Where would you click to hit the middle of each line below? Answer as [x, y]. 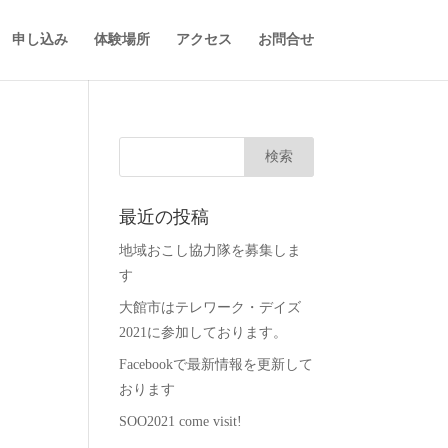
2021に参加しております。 [203, 332]
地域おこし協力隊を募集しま [210, 250]
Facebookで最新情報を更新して [216, 364]
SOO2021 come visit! [181, 421]
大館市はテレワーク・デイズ [210, 307]
